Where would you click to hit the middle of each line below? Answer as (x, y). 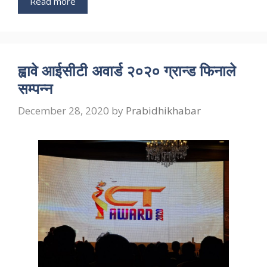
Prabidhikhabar (163, 111)
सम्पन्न (35, 88)
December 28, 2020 (63, 111)
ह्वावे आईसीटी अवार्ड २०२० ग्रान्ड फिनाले (127, 70)
